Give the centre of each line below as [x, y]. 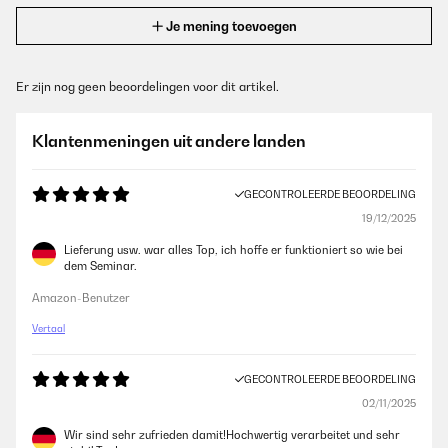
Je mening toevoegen [231, 26]
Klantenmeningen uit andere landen [169, 141]
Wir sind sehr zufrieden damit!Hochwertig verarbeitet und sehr [232, 435]
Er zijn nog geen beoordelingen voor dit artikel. [147, 86]
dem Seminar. [100, 266]
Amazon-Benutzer [81, 298]
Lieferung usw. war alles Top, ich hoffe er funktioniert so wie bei [233, 250]
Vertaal [48, 328]
